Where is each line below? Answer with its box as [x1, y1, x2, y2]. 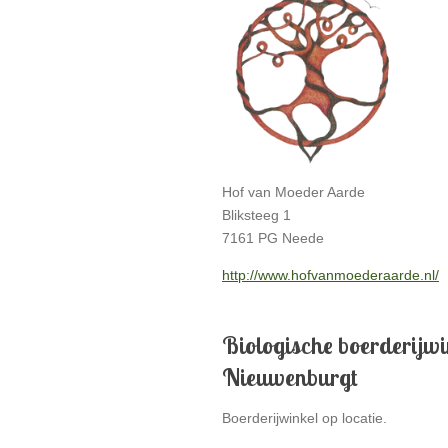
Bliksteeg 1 [222, 207, 291, 223]
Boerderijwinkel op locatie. [222, 410, 387, 426]
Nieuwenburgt [222, 362, 358, 392]
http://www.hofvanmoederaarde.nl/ [222, 267, 439, 283]
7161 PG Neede [222, 230, 324, 246]
